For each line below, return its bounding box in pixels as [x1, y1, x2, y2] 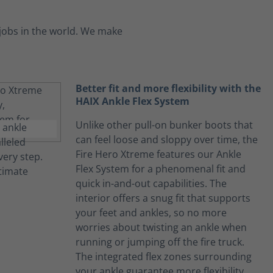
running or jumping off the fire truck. [76, 235, 244, 249]
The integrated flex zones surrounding [76, 250, 252, 264]
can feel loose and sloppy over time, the [76, 133, 258, 147]
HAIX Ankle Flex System [76, 94, 190, 108]
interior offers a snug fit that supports [76, 191, 250, 205]
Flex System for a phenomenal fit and [76, 162, 246, 176]
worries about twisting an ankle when [76, 221, 247, 235]
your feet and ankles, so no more [76, 206, 227, 220]
